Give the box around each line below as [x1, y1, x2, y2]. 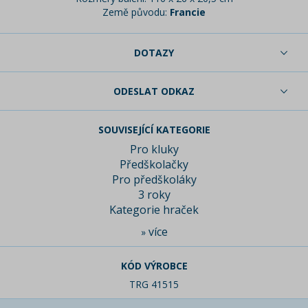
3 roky [137, 187, 170, 203]
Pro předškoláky [111, 172, 197, 188]
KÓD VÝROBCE [120, 259, 188, 273]
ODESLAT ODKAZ [113, 85, 195, 98]
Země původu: [102, 5, 167, 19]
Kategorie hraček [109, 202, 199, 218]
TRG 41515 [129, 278, 179, 291]
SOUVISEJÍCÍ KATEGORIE [98, 123, 210, 137]
